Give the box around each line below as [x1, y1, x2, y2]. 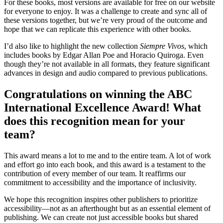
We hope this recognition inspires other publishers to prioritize [4, 195, 198, 204]
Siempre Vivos [140, 42, 184, 51]
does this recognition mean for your [4, 114, 185, 128]
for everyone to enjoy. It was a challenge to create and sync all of [4, 7, 207, 16]
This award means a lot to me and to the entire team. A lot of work [4, 151, 211, 160]
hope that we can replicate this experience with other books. [4, 25, 191, 34]
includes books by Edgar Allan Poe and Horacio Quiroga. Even [4, 51, 204, 60]
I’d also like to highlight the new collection [4, 42, 140, 51]
